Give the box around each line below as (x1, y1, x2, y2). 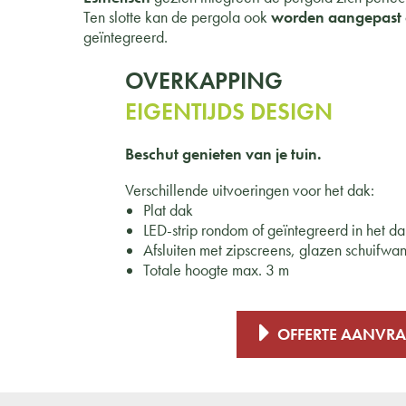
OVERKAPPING (125, 64, 284, 96)
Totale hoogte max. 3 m (143, 259, 290, 280)
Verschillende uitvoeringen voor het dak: (125, 179, 375, 200)
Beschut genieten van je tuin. (125, 143, 326, 164)
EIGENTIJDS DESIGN (125, 95, 333, 127)
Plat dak (143, 199, 194, 220)
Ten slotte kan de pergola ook (83, 6, 271, 27)
